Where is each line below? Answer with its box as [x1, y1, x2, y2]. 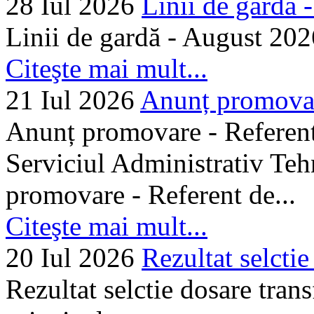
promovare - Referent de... [6, 179, 296, 210]
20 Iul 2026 [6, 242, 135, 273]
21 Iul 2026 [6, 84, 135, 115]
